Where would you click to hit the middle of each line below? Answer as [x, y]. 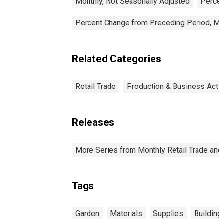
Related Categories [117, 58]
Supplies [168, 213]
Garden [87, 213]
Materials [126, 213]
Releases [93, 122]
